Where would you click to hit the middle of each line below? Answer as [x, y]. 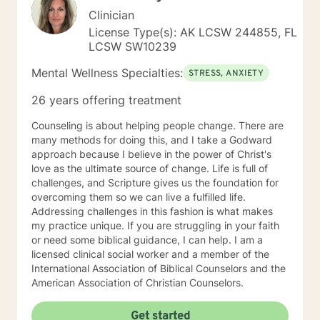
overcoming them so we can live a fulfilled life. [139, 197]
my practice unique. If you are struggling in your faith [155, 225]
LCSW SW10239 [132, 46]
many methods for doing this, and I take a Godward [152, 140]
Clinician [111, 15]
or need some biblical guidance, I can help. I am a [147, 240]
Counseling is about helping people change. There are [157, 125]
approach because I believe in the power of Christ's [151, 154]
